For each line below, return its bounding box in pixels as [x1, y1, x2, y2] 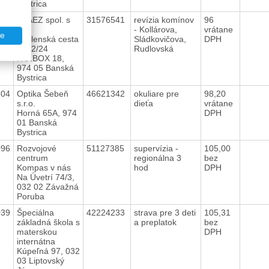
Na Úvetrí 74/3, [16, 172, 74, 182]
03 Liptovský [16, 255, 64, 265]
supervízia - [133, 143, 178, 153]
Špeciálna [16, 207, 54, 217]
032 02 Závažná [16, 181, 79, 192]
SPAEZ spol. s [16, 14, 70, 25]
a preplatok [133, 217, 179, 227]
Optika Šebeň [16, 88, 68, 98]
